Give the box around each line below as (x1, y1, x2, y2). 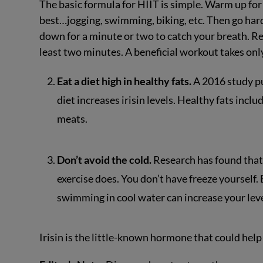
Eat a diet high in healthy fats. (56, 74, 191, 87)
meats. (56, 112, 87, 125)
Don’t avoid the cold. (56, 153, 151, 167)
